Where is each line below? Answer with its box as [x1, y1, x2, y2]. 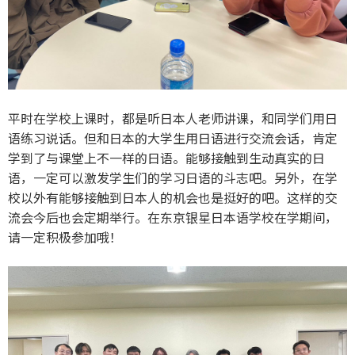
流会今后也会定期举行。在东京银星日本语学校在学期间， [8, 207, 338, 227]
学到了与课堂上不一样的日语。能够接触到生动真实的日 [8, 147, 325, 167]
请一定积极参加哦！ [8, 227, 122, 246]
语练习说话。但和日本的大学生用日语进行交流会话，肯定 [8, 128, 338, 147]
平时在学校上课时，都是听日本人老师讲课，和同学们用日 [8, 108, 338, 128]
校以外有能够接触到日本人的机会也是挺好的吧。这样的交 [8, 187, 338, 207]
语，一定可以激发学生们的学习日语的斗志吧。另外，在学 [8, 167, 338, 187]
